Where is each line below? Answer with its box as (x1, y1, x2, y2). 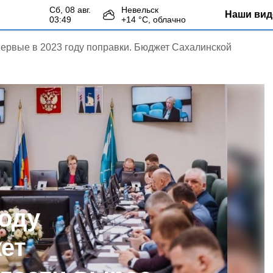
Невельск (121, 5, 158, 15)
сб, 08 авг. (55, 5, 91, 15)
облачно (153, 15, 186, 24)
